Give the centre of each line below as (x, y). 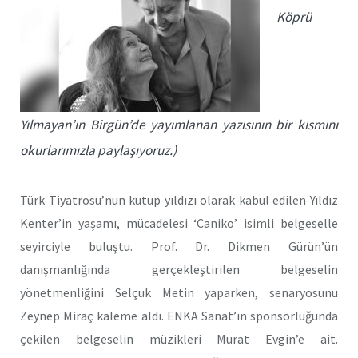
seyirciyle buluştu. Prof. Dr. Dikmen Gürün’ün (179, 246)
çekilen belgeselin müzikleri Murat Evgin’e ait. (179, 338)
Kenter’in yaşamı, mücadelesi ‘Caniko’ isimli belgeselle (179, 223)
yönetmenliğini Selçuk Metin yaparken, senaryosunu (179, 292)
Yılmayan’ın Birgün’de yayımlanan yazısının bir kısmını (179, 125)
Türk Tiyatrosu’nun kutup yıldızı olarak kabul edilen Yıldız (179, 199)
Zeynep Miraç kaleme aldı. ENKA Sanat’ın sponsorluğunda (179, 315)
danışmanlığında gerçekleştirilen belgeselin (179, 269)
